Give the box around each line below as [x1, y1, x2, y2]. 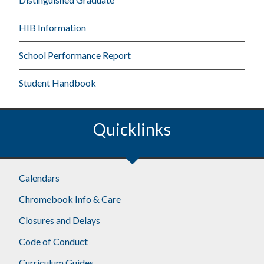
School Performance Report [19, 49, 131, 61]
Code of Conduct [19, 235, 88, 247]
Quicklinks [93, 118, 171, 139]
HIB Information [19, 21, 87, 33]
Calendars [19, 171, 60, 183]
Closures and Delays [19, 214, 101, 226]
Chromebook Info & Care [19, 193, 121, 204]
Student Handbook [19, 77, 97, 88]
